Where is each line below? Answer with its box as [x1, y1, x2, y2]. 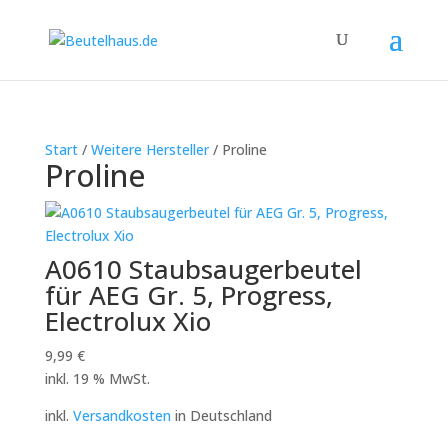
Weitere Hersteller [90, 140, 209, 159]
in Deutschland [170, 406, 272, 425]
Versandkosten [72, 406, 171, 425]
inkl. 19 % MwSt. [44, 369, 150, 388]
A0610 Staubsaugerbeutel [44, 251, 362, 287]
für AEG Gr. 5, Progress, [44, 277, 333, 313]
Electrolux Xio [44, 303, 211, 339]
